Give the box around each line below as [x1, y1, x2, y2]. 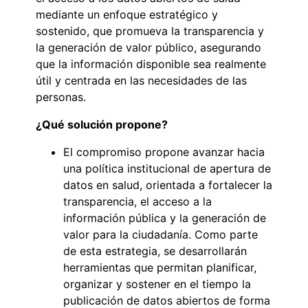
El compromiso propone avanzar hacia [63, 144, 265, 159]
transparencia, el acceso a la [63, 194, 212, 208]
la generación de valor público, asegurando [36, 40, 261, 54]
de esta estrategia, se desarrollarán [63, 243, 247, 258]
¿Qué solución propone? [36, 117, 168, 131]
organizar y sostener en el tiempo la [63, 276, 251, 291]
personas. [36, 89, 86, 104]
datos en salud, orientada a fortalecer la [63, 177, 272, 192]
